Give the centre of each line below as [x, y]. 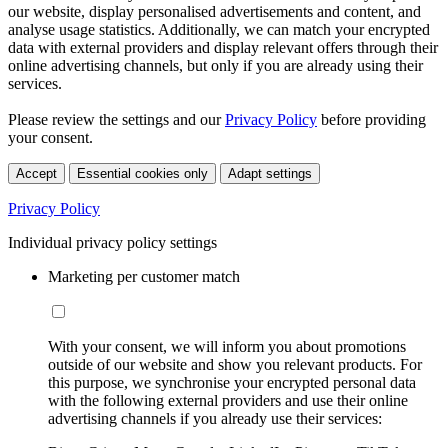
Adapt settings [270, 173]
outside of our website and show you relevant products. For [235, 364]
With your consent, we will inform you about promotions [227, 346]
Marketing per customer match [144, 276]
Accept [36, 173]
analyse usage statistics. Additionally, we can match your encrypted [219, 29]
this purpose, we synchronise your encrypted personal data [232, 382]
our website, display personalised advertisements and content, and [214, 11]
